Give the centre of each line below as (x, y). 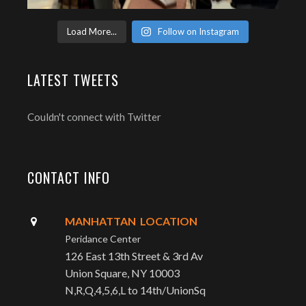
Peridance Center (103, 239)
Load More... (92, 31)
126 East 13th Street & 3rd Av (134, 256)
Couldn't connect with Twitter (94, 117)
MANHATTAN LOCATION (131, 221)
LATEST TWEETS (73, 80)
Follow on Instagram (198, 31)
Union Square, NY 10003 (123, 273)
